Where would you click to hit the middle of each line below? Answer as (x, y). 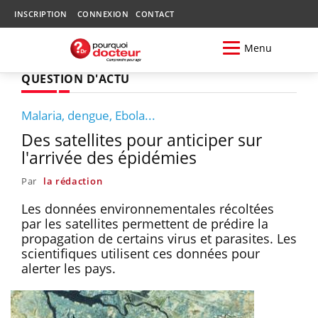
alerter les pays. (68, 268)
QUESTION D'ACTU (76, 78)
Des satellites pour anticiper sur (142, 139)
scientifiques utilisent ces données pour (141, 253)
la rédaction (73, 181)
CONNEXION (103, 14)
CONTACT (155, 14)
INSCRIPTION (41, 14)
